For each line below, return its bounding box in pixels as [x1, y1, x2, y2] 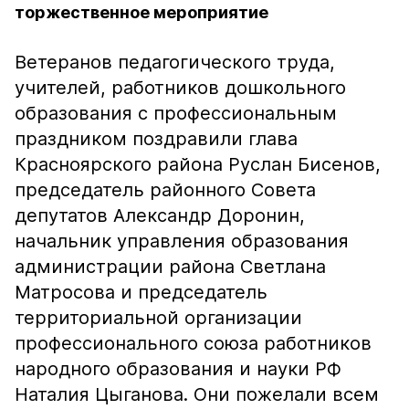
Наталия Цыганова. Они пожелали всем [15, 383, 379, 405]
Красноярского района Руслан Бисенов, [15, 153, 381, 175]
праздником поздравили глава [15, 128, 298, 150]
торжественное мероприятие [15, 3, 268, 22]
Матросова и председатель [15, 281, 267, 303]
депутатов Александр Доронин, [15, 204, 305, 226]
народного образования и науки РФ [15, 358, 341, 380]
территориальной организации [15, 307, 302, 329]
